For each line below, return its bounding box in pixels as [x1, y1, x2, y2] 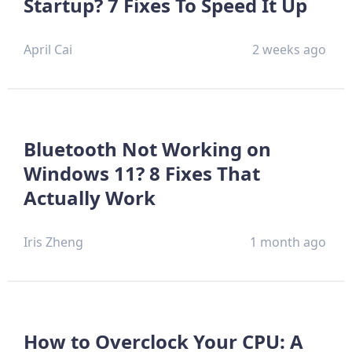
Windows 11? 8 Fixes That [24, 159, 260, 186]
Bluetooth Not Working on [24, 135, 271, 162]
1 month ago [250, 233, 327, 251]
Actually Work [24, 184, 156, 211]
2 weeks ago [252, 40, 327, 58]
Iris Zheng [24, 233, 83, 251]
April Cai [24, 40, 72, 58]
